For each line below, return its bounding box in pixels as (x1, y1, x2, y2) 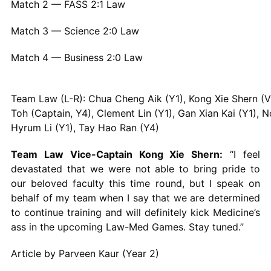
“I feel (223, 148, 261, 160)
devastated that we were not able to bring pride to (10, 162, 261, 175)
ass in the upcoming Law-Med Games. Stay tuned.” (10, 220, 244, 233)
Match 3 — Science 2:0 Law (10, 24, 139, 37)
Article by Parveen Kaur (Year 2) (10, 247, 159, 260)
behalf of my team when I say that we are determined (10, 191, 261, 204)
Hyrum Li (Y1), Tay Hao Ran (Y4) (10, 121, 159, 134)
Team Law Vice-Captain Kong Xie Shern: (10, 148, 223, 160)
